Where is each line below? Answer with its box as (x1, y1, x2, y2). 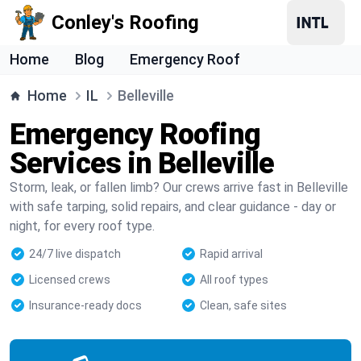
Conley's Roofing (52, 11, 199, 34)
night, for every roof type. (10, 218, 155, 234)
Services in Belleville (10, 147, 275, 180)
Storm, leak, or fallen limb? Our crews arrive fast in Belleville (10, 180, 348, 195)
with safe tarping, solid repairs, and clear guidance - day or (10, 199, 336, 214)
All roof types (200, 273, 268, 286)
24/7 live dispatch (29, 247, 121, 260)
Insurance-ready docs (29, 299, 142, 312)
